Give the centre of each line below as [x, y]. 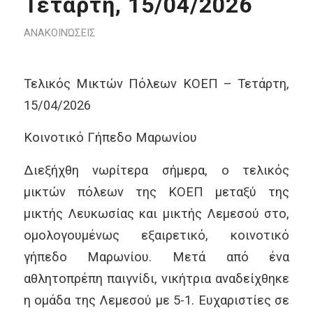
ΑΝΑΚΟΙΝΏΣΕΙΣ [59, 32]
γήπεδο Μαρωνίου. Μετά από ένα [156, 256]
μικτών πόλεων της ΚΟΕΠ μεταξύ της [156, 191]
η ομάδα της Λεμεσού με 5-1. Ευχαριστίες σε [156, 300]
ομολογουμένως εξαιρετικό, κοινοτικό [156, 235]
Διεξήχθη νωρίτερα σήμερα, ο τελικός [156, 170]
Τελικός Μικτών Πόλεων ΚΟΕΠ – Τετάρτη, [156, 83]
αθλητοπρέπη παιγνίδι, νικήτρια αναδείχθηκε [156, 278]
